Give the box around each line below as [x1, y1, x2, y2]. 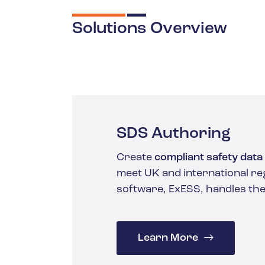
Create [117, 152, 154, 164]
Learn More [138, 232, 198, 244]
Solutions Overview [72, 21, 227, 38]
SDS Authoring [117, 126, 231, 143]
